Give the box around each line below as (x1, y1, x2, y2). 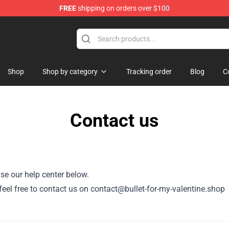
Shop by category (42, 67, 98, 76)
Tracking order (126, 67, 172, 76)
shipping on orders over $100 (76, 4, 170, 12)
